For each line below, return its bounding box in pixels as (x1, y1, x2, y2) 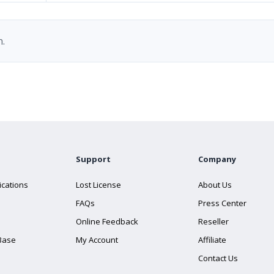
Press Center (198, 198, 246, 209)
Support (76, 154, 111, 165)
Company (198, 154, 236, 165)
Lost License (76, 179, 121, 190)
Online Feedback (76, 216, 138, 227)
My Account (76, 234, 118, 245)
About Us (198, 179, 232, 190)
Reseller (198, 216, 229, 227)
